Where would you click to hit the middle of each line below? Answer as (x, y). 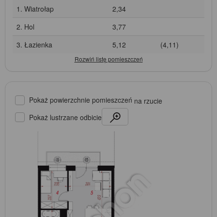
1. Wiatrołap (35, 9)
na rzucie (148, 101)
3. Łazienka (34, 45)
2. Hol (25, 27)
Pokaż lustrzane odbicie (65, 117)
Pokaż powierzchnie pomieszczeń (82, 100)
